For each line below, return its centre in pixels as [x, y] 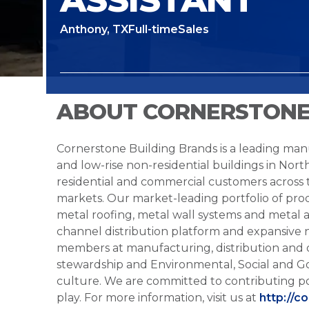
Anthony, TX [94, 29]
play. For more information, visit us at [158, 298]
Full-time [153, 29]
